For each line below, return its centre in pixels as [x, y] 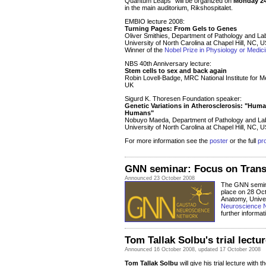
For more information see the [167, 141]
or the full [243, 141]
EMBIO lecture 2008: [155, 22]
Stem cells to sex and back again [176, 71]
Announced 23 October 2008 [160, 178]
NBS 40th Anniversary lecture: [168, 64]
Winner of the [145, 50]
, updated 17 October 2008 [228, 250]
